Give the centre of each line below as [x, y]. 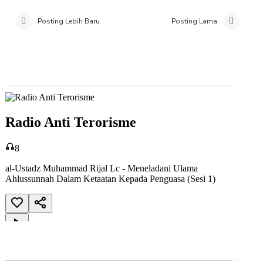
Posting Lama [195, 21]
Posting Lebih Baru [68, 21]
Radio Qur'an [36, 248]
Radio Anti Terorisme [55, 74]
